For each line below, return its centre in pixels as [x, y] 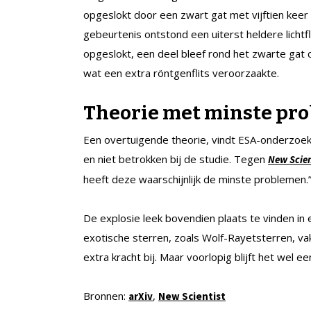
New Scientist [192, 296]
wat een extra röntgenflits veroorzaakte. [181, 73]
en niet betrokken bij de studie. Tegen [176, 159]
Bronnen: [106, 295]
